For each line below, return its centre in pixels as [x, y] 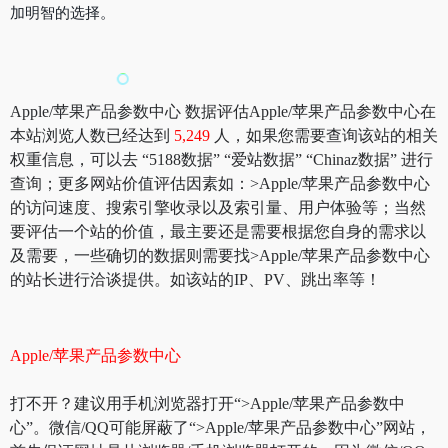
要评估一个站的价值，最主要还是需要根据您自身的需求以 [218, 231]
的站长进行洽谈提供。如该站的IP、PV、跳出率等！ [195, 279]
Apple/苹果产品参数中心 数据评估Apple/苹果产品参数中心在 [223, 111]
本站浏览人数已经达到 [92, 135]
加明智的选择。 [62, 12]
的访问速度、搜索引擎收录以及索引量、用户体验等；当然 [218, 207]
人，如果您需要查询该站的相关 [326, 135]
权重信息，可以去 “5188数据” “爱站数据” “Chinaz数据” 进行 [221, 159]
